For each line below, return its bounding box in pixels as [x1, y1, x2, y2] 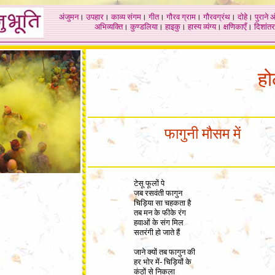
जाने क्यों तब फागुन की [134, 247, 195, 257]
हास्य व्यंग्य [188, 22, 216, 31]
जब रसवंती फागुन [134, 188, 182, 198]
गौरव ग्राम [166, 12, 196, 21]
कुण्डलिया [130, 22, 158, 31]
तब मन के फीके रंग [134, 208, 186, 217]
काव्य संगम [111, 12, 141, 21]
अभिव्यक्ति [95, 22, 123, 31]
